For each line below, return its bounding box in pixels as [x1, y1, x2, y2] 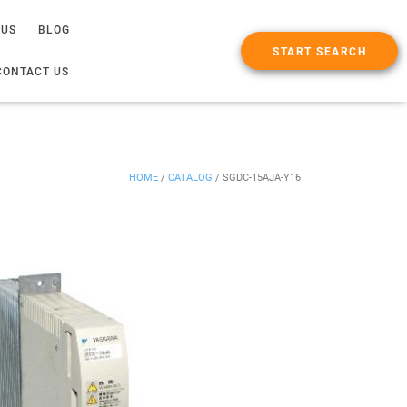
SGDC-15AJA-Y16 [223, 172, 301, 184]
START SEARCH [273, 45, 366, 58]
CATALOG [168, 172, 213, 184]
